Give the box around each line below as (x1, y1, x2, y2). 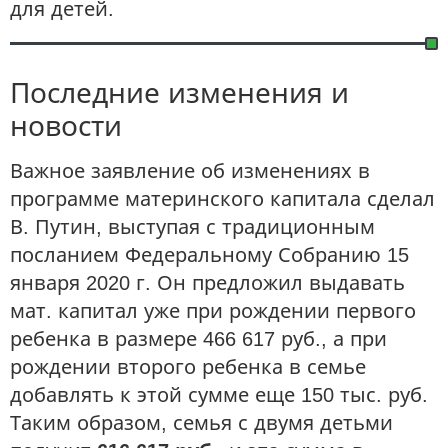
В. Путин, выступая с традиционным (10, 215, 375, 238)
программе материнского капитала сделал (10, 187, 435, 210)
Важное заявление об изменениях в (10, 159, 370, 182)
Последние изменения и (10, 77, 349, 109)
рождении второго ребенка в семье (10, 355, 366, 378)
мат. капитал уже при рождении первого (10, 299, 416, 322)
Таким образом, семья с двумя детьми (10, 411, 393, 434)
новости (10, 110, 122, 142)
